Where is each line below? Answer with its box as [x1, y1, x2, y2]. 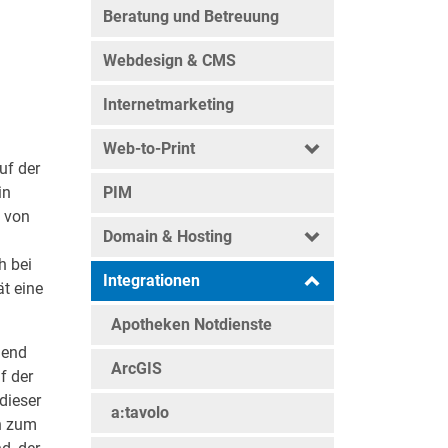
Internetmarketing [103, 95, 234, 114]
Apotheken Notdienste [111, 315, 272, 334]
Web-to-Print [103, 139, 195, 158]
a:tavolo [111, 403, 169, 422]
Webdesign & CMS [103, 51, 236, 70]
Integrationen [103, 271, 200, 290]
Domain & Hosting [103, 227, 232, 246]
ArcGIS [111, 359, 162, 378]
